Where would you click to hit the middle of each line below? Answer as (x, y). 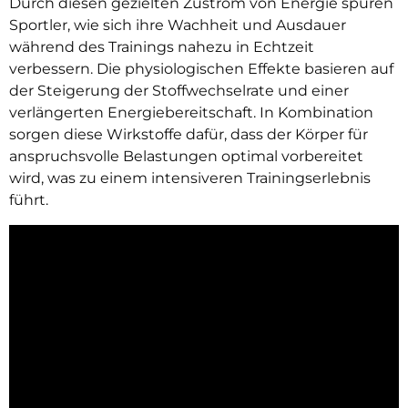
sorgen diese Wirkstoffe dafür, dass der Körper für (189, 135)
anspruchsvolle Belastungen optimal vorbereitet (186, 157)
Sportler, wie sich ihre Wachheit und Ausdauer (178, 25)
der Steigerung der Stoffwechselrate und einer (179, 91)
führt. (29, 200)
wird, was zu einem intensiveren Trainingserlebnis (190, 178)
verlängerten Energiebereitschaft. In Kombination (191, 113)
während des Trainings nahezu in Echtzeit (162, 47)
